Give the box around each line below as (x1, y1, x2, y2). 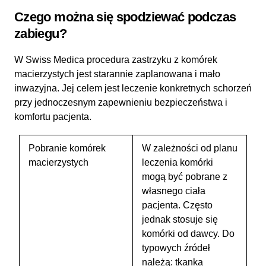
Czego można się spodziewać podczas (14, 9, 236, 24)
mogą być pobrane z (142, 171, 227, 182)
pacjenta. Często (142, 199, 213, 210)
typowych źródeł (142, 242, 210, 253)
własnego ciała (142, 185, 205, 196)
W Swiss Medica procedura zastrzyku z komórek (14, 54, 217, 65)
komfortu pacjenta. (14, 111, 91, 122)
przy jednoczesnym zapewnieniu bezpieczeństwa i (14, 97, 227, 107)
